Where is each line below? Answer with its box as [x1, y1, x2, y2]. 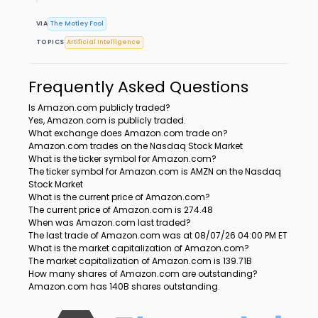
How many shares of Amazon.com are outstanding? [28, 268, 258, 280]
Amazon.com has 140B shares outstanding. [28, 280, 220, 293]
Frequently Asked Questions [28, 75, 248, 98]
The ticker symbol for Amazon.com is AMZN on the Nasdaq [28, 165, 281, 178]
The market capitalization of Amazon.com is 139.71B [28, 255, 252, 268]
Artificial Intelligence [67, 38, 141, 47]
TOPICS [36, 38, 65, 47]
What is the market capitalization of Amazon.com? [28, 242, 249, 255]
